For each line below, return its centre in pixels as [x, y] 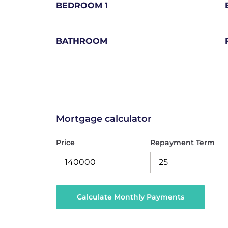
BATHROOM [81, 41]
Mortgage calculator [104, 119]
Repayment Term [183, 143]
